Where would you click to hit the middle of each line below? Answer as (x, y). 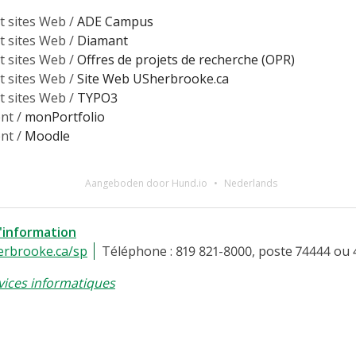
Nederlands (250, 183)
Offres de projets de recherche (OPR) (186, 59)
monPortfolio (65, 116)
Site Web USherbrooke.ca (153, 78)
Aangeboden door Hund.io (146, 183)
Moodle (47, 135)
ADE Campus (115, 21)
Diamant (103, 40)
